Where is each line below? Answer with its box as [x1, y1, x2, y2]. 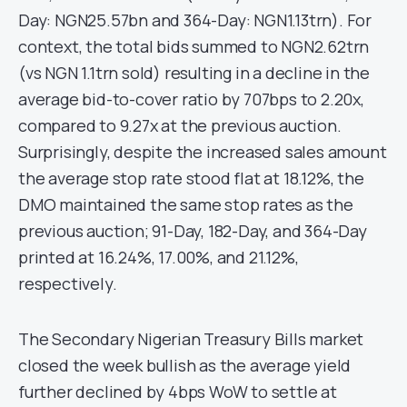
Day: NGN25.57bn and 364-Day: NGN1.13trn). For [18, 8, 372, 31]
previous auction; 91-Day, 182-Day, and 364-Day [18, 219, 367, 242]
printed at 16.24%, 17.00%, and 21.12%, [18, 245, 299, 268]
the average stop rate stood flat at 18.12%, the [18, 166, 364, 189]
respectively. [18, 272, 117, 294]
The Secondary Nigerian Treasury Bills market [18, 327, 364, 350]
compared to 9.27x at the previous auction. [18, 114, 342, 136]
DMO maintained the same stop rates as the [18, 193, 353, 215]
